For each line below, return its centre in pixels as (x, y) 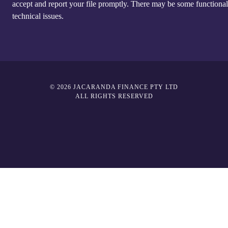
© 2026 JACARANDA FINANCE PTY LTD (114, 87)
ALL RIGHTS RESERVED (114, 96)
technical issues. (38, 16)
